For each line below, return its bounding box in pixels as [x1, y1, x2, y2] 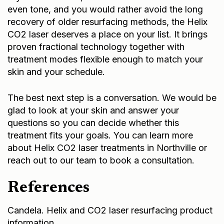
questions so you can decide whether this [7, 116, 179, 127]
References [7, 178, 89, 195]
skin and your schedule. [7, 65, 105, 76]
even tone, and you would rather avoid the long [7, 2, 203, 13]
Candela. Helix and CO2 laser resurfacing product [7, 203, 212, 214]
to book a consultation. [96, 153, 194, 164]
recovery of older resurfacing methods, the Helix [7, 15, 207, 26]
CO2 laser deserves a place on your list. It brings [7, 27, 207, 38]
